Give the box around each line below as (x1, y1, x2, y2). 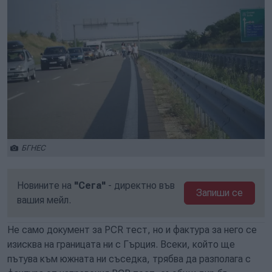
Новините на (17, 180, 74, 191)
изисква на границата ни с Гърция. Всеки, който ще (7, 239, 235, 250)
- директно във (106, 180, 175, 191)
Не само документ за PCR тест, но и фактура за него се (7, 224, 257, 236)
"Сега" (74, 180, 106, 191)
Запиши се (196, 187, 243, 199)
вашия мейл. (17, 194, 71, 206)
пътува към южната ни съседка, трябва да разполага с (7, 253, 251, 265)
